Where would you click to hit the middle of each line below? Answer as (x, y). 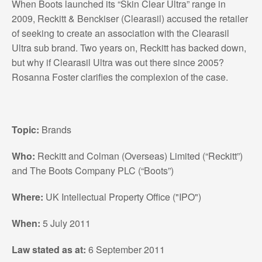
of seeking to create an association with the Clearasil (120, 33)
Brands (55, 129)
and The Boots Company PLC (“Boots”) (92, 170)
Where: (27, 196)
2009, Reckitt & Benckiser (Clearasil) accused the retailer (130, 18)
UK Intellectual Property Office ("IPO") (122, 196)
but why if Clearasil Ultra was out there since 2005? (118, 62)
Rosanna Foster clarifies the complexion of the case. (120, 77)
